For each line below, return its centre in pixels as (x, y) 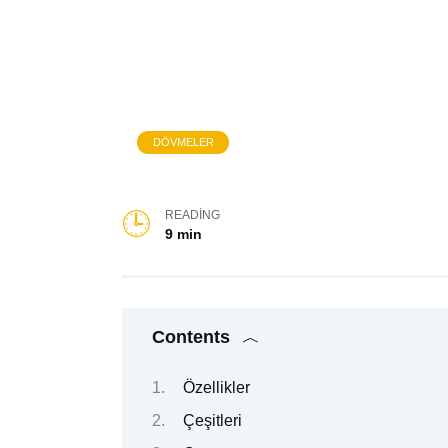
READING (193, 215)
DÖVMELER (183, 142)
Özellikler (216, 387)
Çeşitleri (212, 420)
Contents (191, 337)
